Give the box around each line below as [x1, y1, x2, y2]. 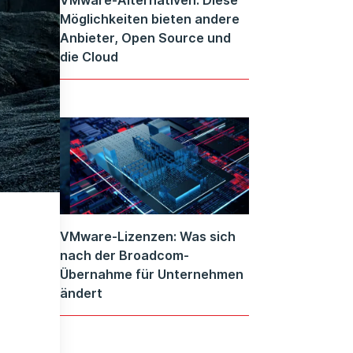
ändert [60, 285, 102, 302]
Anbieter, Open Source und [60, 29, 231, 46]
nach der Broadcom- [60, 247, 189, 264]
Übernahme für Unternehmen [60, 266, 243, 283]
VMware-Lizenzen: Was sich [60, 229, 236, 245]
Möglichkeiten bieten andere [60, 10, 240, 27]
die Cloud [60, 48, 118, 65]
